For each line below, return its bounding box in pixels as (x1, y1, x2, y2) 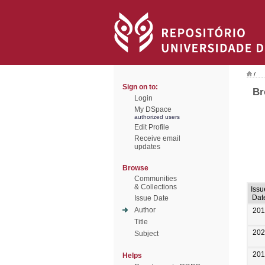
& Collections (134, 183, 177, 191)
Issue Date (134, 194, 169, 202)
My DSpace (134, 105, 172, 114)
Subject (134, 230, 159, 238)
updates (134, 143, 160, 151)
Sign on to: (122, 83, 158, 91)
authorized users (134, 114, 180, 120)
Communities (134, 174, 177, 183)
